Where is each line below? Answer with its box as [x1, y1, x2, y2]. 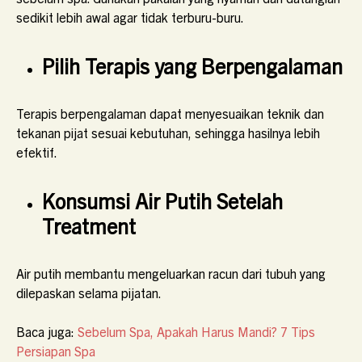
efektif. [16, 144, 57, 160]
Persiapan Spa [16, 343, 95, 359]
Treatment [42, 212, 136, 238]
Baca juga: [16, 323, 78, 339]
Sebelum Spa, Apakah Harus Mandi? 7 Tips [78, 323, 315, 339]
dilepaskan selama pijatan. [16, 284, 162, 301]
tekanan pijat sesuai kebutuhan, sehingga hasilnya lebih [16, 124, 320, 141]
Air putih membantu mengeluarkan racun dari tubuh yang [16, 265, 326, 281]
